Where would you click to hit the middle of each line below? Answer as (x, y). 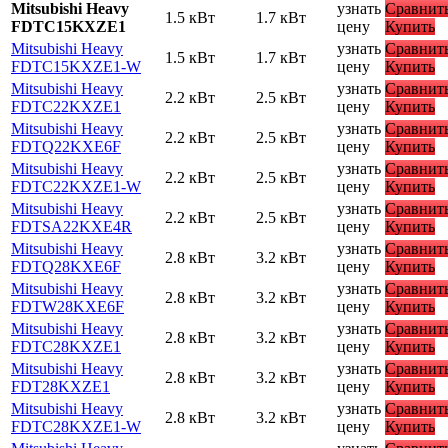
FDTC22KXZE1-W (76, 186)
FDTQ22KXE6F (66, 146)
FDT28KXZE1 (60, 386)
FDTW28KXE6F (67, 306)
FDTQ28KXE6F (66, 266)
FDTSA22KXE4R (71, 226)
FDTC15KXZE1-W (76, 66)
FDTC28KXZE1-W (76, 426)
